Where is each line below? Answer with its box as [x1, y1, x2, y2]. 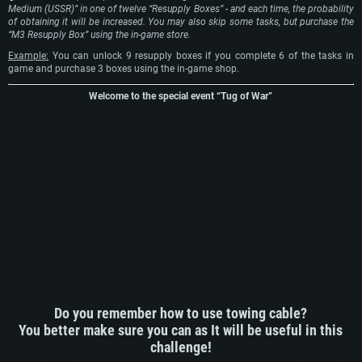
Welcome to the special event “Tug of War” [89, 90, 273, 103]
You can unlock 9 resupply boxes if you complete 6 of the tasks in [48, 50, 354, 62]
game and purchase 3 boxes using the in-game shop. [8, 63, 239, 75]
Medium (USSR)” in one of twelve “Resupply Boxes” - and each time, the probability [8, 3, 354, 15]
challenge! [150, 338, 212, 356]
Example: [8, 50, 48, 62]
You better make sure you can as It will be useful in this [19, 321, 343, 339]
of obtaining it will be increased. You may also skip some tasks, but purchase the [8, 16, 354, 28]
